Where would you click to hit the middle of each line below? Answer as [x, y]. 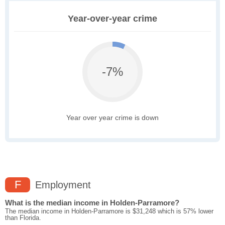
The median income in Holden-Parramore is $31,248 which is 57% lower [109, 211]
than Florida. [23, 218]
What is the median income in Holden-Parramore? [92, 203]
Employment [62, 185]
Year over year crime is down [113, 118]
